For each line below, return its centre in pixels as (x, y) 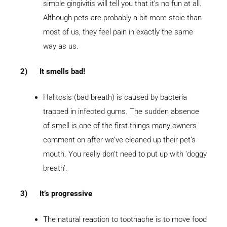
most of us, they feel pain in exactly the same (118, 32)
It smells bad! (62, 72)
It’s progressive (66, 194)
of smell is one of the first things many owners (120, 125)
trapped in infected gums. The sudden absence (121, 111)
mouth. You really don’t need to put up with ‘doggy (125, 154)
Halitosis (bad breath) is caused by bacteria (115, 97)
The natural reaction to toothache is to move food (125, 219)
